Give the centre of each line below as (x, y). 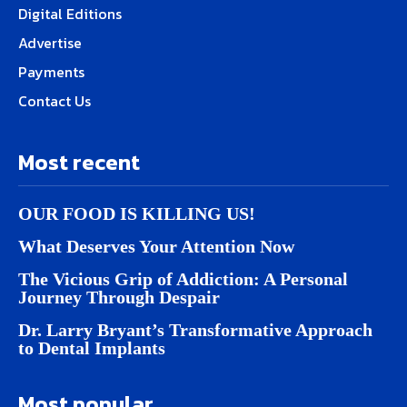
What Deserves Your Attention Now (156, 246)
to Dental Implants (92, 348)
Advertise (50, 43)
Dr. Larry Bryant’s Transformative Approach (195, 330)
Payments (51, 72)
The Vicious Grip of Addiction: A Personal (183, 279)
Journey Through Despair (119, 297)
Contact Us (55, 101)
